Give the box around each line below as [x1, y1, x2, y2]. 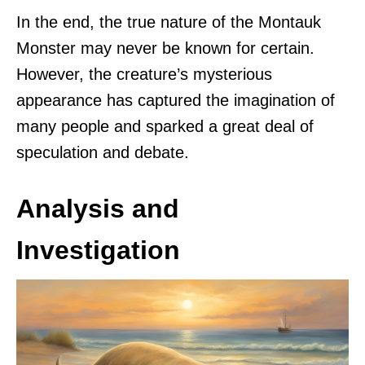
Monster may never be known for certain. [16, 38, 314, 57]
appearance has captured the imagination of [16, 90, 335, 109]
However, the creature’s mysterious [16, 64, 272, 83]
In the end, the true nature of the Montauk [16, 12, 321, 31]
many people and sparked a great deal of [16, 117, 314, 135]
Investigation [16, 235, 180, 265]
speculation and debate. [16, 143, 189, 161]
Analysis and [16, 193, 179, 223]
